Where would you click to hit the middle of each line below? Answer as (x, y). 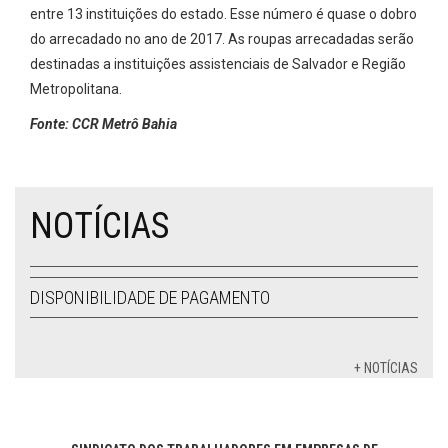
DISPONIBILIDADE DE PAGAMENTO (150, 297)
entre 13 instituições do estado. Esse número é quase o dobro (223, 14)
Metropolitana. (76, 89)
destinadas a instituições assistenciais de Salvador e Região (218, 64)
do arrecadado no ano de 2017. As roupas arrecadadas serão (222, 39)
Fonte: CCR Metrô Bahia (103, 124)
